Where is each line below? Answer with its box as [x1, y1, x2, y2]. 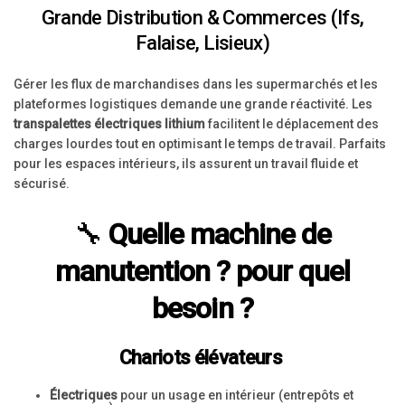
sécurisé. [14, 176, 70, 191]
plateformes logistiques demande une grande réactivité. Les [14, 97, 372, 111]
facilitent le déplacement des [205, 117, 379, 131]
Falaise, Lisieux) [136, 32, 269, 54]
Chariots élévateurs [118, 346, 287, 369]
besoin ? [152, 291, 253, 325]
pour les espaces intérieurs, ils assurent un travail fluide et [14, 156, 358, 171]
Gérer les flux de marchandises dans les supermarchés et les [14, 77, 378, 91]
